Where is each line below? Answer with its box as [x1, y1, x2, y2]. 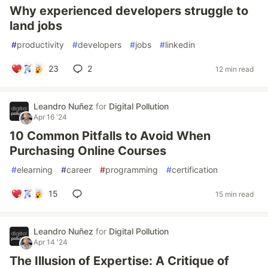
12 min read [215, 64, 254, 74]
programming [105, 165, 158, 175]
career [66, 165, 92, 175]
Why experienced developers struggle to [10, 4, 248, 18]
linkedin [165, 39, 195, 50]
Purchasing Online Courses [10, 144, 166, 158]
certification [172, 165, 218, 175]
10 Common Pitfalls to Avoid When [10, 129, 211, 143]
